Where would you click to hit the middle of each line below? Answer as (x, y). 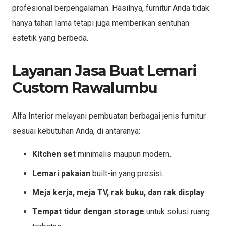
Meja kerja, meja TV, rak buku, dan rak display (118, 192)
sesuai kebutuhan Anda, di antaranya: (76, 131)
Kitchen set (54, 154)
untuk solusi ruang (177, 211)
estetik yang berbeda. (50, 38)
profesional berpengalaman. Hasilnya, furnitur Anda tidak (111, 8)
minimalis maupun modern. (123, 154)
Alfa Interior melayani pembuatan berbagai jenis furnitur (109, 116)
